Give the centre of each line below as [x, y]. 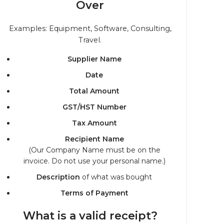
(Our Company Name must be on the [94, 150]
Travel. [90, 40]
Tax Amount [94, 123]
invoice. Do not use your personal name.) [94, 161]
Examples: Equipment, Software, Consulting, [90, 28]
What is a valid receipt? [90, 216]
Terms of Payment [94, 193]
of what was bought [116, 177]
